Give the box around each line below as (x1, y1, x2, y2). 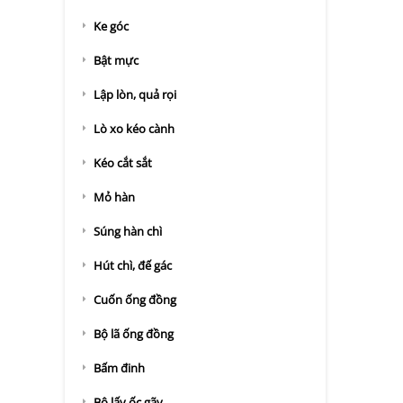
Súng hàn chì (94, 223, 162, 239)
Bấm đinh (94, 360, 145, 376)
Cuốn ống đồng (94, 291, 176, 308)
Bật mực (94, 52, 139, 68)
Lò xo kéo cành (94, 121, 175, 137)
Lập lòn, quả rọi (94, 86, 176, 103)
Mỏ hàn (94, 189, 135, 205)
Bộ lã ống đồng (94, 326, 174, 342)
